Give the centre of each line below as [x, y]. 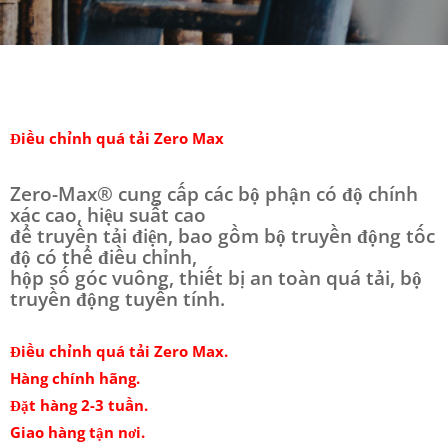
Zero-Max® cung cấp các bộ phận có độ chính [214, 194]
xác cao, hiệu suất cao [108, 215]
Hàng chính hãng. [75, 378]
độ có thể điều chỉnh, [103, 257]
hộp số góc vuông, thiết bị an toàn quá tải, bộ [216, 278]
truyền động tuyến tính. [117, 299]
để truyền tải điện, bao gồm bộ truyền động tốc [222, 236]
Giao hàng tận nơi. [77, 432]
